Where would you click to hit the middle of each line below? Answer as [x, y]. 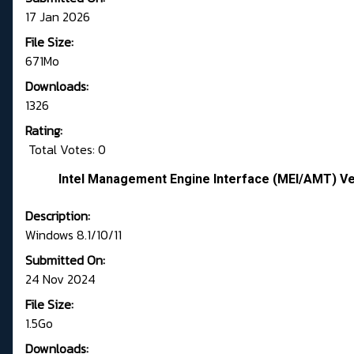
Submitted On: [65, 260]
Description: [58, 216]
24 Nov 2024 [60, 279]
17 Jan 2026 [58, 17]
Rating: [44, 131]
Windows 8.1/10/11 [73, 235]
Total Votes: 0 [66, 150]
